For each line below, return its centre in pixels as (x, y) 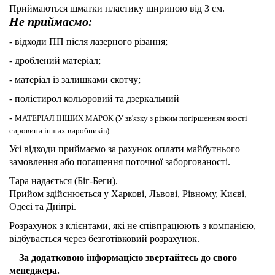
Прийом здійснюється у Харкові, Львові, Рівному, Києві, (128, 193)
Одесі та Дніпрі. (43, 206)
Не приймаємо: (51, 21)
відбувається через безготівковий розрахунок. (104, 238)
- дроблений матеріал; (55, 60)
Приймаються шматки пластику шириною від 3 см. (117, 8)
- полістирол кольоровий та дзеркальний (94, 98)
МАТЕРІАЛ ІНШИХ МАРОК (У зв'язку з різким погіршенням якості (131, 118)
